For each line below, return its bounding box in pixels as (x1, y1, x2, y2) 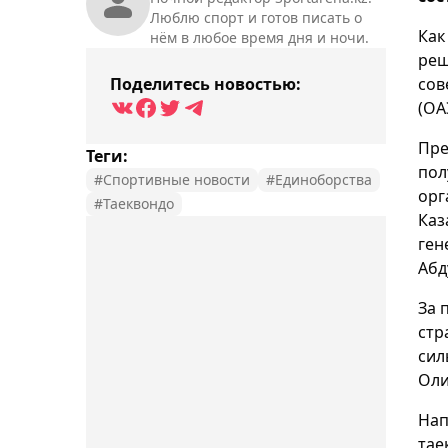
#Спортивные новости (94, 169, 250, 189)
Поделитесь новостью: (110, 72, 301, 95)
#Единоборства (266, 169, 372, 189)
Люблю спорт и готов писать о (150, 7, 362, 27)
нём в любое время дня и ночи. (150, 27, 369, 47)
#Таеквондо (94, 193, 174, 213)
